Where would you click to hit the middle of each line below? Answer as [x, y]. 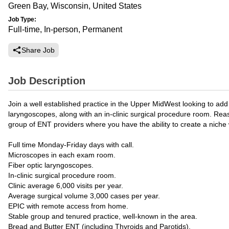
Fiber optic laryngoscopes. [51, 165]
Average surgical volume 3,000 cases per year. [84, 196]
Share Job [38, 50]
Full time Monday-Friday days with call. [71, 145]
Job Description [47, 81]
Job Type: [22, 19]
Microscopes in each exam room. [62, 155]
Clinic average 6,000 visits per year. [66, 186]
